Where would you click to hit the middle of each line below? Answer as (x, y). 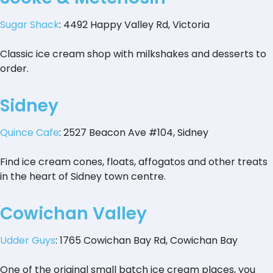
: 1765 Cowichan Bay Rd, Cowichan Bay (147, 241)
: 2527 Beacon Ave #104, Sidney (134, 133)
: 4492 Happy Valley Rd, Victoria (134, 25)
